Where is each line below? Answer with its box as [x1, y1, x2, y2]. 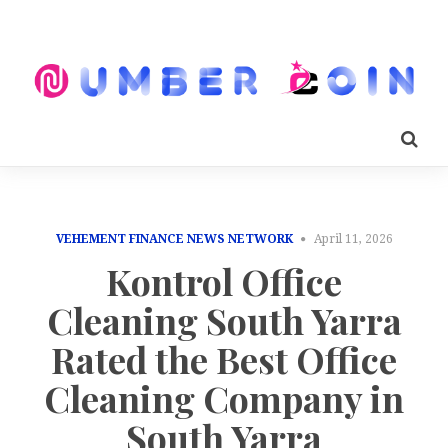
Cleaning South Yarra [46, 296, 402, 345]
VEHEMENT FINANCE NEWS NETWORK [55, 231, 293, 246]
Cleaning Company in [44, 374, 404, 423]
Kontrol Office [106, 257, 342, 306]
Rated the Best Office [51, 335, 397, 384]
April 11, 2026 [313, 231, 393, 246]
